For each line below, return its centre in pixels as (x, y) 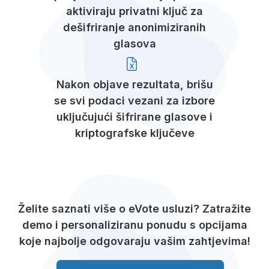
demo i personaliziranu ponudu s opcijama (134, 225)
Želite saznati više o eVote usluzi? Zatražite (134, 208)
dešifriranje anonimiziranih (134, 28)
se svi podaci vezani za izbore (134, 100)
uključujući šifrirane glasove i (134, 116)
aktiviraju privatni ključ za (134, 11)
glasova (134, 44)
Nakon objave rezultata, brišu (134, 84)
